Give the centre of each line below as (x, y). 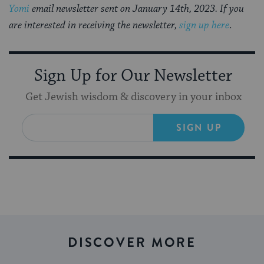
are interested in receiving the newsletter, (94, 25)
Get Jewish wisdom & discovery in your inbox (133, 97)
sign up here (204, 25)
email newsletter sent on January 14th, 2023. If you (137, 9)
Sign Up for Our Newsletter (133, 76)
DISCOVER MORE (132, 242)
